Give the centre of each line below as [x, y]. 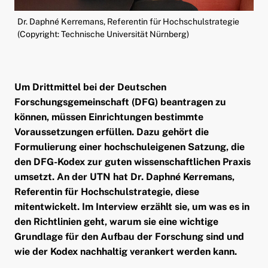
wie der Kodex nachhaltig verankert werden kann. [125, 251]
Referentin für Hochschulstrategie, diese [106, 191]
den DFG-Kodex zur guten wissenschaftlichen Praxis [132, 162]
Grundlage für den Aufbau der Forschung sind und [129, 236]
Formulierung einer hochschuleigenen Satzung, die [129, 147]
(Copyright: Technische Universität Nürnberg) [103, 34]
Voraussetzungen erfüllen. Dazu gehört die [111, 132]
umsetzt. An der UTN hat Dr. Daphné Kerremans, [124, 176]
